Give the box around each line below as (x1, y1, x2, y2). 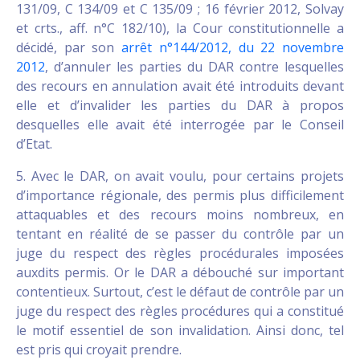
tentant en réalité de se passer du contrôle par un (16, 225, 344, 243)
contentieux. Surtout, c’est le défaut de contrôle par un (16, 283, 344, 301)
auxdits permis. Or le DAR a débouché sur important (16, 264, 344, 282)
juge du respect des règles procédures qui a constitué (16, 302, 344, 321)
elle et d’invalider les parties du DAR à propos (16, 96, 344, 115)
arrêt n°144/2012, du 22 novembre (121, 39, 345, 57)
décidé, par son (16, 39, 122, 57)
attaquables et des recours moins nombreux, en (16, 206, 344, 224)
